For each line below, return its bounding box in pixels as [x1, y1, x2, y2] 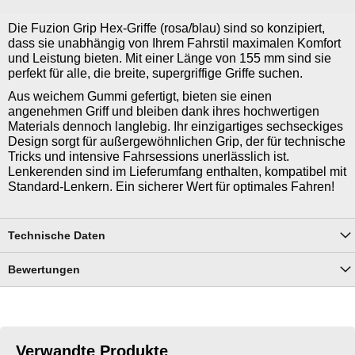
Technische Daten [8, 228, 105, 242]
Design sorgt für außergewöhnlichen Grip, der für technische [8, 134, 345, 148]
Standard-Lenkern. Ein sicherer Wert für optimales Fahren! [8, 179, 334, 193]
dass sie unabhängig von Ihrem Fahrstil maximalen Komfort [8, 36, 341, 50]
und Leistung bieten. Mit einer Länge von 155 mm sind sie [8, 51, 331, 65]
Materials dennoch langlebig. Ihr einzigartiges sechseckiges [8, 119, 343, 133]
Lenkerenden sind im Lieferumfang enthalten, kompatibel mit [8, 164, 346, 178]
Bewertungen [8, 262, 80, 276]
